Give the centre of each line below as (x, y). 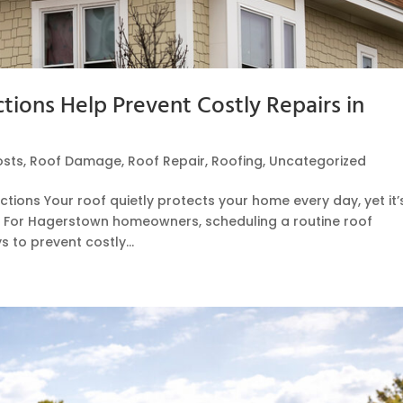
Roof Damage (76, 161)
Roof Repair (167, 161)
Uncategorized (318, 161)
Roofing (237, 161)
